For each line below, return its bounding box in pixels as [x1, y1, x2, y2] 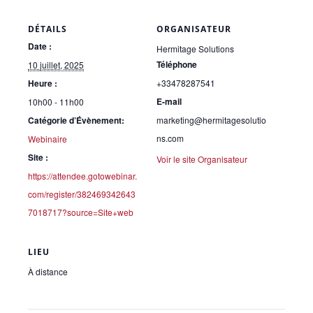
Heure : [28, 76, 57, 89]
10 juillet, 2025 [28, 58, 84, 71]
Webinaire [28, 132, 67, 145]
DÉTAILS [28, 22, 67, 35]
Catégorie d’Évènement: [28, 113, 124, 126]
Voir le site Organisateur [156, 152, 247, 165]
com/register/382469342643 [28, 187, 136, 200]
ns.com [156, 131, 184, 144]
